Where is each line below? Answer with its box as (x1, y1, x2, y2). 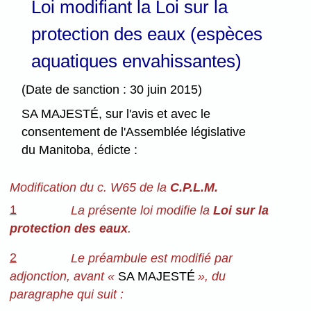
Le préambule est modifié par (70, 251, 233, 266)
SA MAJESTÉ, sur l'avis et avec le (22, 107, 211, 121)
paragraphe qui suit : (9, 287, 124, 302)
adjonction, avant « (9, 269, 118, 284)
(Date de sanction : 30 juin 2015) (22, 83, 203, 97)
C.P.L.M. (169, 180, 218, 195)
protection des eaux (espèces (31, 23, 262, 44)
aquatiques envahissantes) (31, 50, 242, 72)
